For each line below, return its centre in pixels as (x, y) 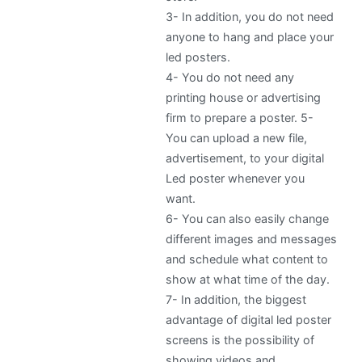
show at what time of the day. (248, 280)
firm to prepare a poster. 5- (240, 118)
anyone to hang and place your (250, 37)
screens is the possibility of (240, 340)
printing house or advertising (244, 98)
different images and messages (252, 239)
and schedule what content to (247, 259)
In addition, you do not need (258, 17)
